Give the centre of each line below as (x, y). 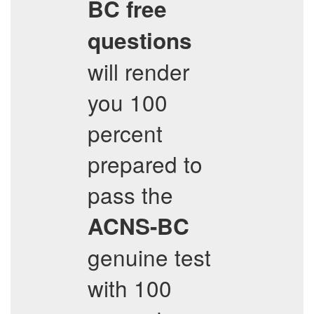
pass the (130, 194)
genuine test (149, 257)
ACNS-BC (138, 226)
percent (125, 133)
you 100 (128, 102)
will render (138, 71)
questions (140, 40)
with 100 (130, 288)
